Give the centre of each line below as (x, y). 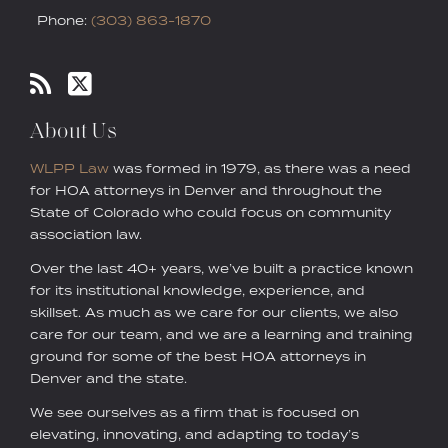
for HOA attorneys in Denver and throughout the (206, 190)
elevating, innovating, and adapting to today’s (194, 434)
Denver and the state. (108, 378)
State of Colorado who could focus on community (210, 212)
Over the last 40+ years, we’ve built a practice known (221, 268)
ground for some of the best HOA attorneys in (198, 356)
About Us (73, 132)
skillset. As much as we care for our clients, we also (214, 312)
